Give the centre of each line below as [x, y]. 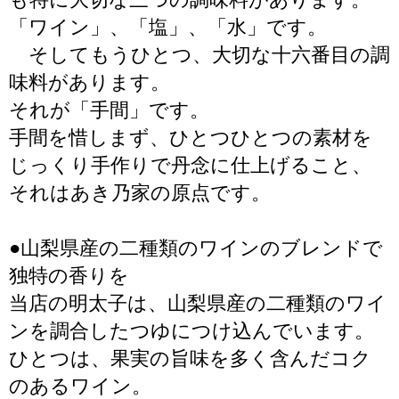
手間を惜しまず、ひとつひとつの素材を [191, 138]
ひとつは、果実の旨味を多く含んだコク [190, 358]
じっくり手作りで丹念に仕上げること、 [190, 165]
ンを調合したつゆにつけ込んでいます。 [191, 331]
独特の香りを [69, 276]
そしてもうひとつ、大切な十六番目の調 [199, 55]
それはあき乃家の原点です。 [140, 193]
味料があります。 [90, 82]
